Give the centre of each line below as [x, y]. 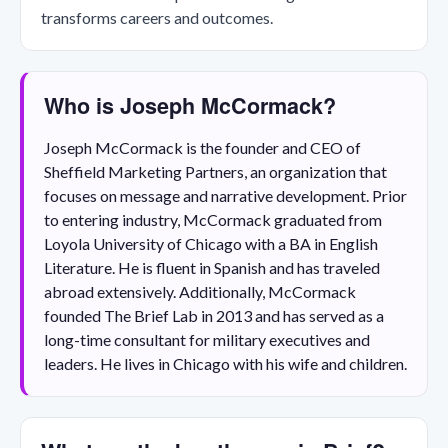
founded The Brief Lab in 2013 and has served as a [214, 315]
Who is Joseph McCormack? [190, 105]
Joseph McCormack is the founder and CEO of [202, 147]
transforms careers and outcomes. [157, 17]
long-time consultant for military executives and [207, 339]
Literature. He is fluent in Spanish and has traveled [212, 267]
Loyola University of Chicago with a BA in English [211, 243]
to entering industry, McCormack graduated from [213, 219]
